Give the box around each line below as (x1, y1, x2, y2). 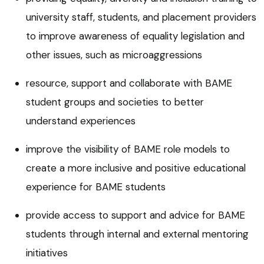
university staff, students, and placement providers (26, 10, 256, 24)
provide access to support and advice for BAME (26, 208, 245, 222)
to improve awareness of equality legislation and (26, 29, 245, 42)
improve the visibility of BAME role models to (26, 142, 230, 156)
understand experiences (26, 114, 136, 127)
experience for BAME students (26, 180, 166, 193)
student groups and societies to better (26, 95, 204, 108)
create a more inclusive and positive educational (26, 161, 246, 174)
